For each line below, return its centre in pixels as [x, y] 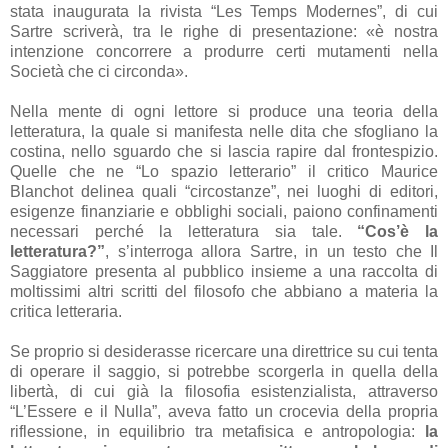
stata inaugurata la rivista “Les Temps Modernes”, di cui [224, 11]
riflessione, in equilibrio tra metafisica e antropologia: [217, 431]
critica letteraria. [66, 311]
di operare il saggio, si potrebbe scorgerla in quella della [224, 371]
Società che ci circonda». [99, 71]
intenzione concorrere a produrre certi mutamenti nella [224, 51]
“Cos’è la [398, 231]
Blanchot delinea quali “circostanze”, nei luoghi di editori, [224, 191]
